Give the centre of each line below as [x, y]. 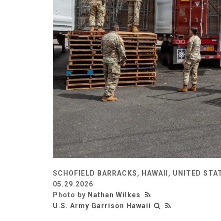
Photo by [70, 195]
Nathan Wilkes [114, 195]
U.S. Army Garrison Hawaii [102, 205]
